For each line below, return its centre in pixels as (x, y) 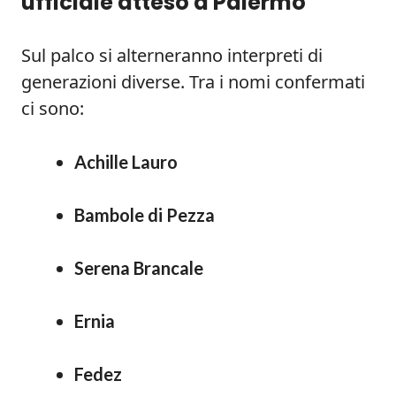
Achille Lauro (126, 162)
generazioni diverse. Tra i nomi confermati (193, 82)
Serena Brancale (139, 268)
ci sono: (53, 108)
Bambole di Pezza (145, 215)
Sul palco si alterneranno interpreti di (172, 55)
